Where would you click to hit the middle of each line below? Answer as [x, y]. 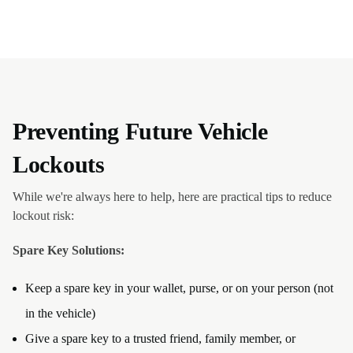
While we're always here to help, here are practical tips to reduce [172, 197]
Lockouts [59, 164]
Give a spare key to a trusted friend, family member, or [160, 338]
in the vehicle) [60, 313]
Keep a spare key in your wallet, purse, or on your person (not [179, 288]
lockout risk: [43, 216]
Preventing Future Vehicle [140, 131]
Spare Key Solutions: [69, 250]
